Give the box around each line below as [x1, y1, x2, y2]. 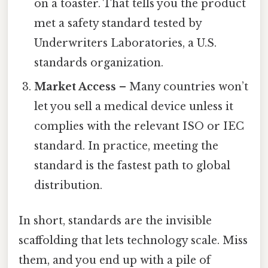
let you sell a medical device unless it [34, 99, 234, 113]
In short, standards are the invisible [19, 214, 212, 228]
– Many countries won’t [116, 80, 249, 93]
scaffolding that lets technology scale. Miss [19, 234, 248, 248]
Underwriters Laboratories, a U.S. [34, 36, 217, 50]
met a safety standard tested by [34, 16, 202, 30]
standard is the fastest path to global [34, 159, 231, 172]
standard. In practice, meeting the [34, 139, 219, 153]
